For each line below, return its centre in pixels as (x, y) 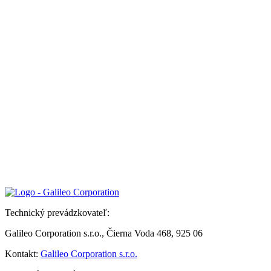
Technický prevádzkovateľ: (57, 213)
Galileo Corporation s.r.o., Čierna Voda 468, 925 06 (104, 233)
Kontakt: (23, 254)
